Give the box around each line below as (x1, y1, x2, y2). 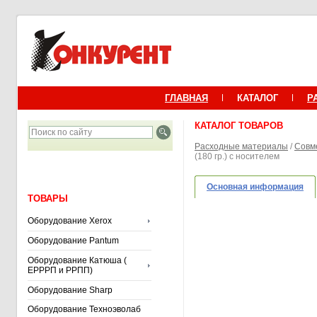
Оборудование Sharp (28, 285, 113, 295)
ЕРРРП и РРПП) (28, 265, 93, 275)
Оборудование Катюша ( (28, 255, 127, 265)
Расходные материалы (195, 142, 288, 151)
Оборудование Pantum (28, 236, 119, 246)
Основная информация (207, 182, 304, 192)
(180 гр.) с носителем (195, 151, 279, 161)
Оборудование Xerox (28, 216, 112, 226)
